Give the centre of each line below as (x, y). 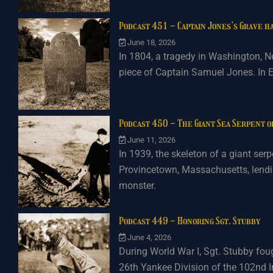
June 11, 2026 (151, 140)
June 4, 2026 (149, 237)
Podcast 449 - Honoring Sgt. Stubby (190, 221)
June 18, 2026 (151, 42)
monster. (137, 186)
